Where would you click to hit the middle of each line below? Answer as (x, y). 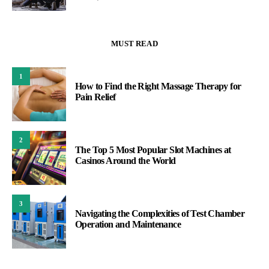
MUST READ (134, 44)
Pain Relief (95, 97)
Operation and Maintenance (128, 225)
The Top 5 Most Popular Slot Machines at (153, 150)
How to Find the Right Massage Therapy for (158, 86)
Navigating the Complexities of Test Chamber (160, 214)
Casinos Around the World (125, 161)
